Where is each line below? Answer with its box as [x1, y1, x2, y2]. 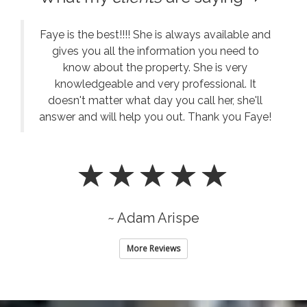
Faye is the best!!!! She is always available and [40, 27, 271, 41]
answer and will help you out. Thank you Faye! [39, 110, 271, 123]
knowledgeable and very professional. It [54, 77, 256, 90]
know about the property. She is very [63, 60, 247, 74]
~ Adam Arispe [108, 209, 199, 226]
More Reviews [127, 242, 180, 254]
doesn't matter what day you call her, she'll [48, 93, 262, 107]
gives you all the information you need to [51, 44, 259, 58]
